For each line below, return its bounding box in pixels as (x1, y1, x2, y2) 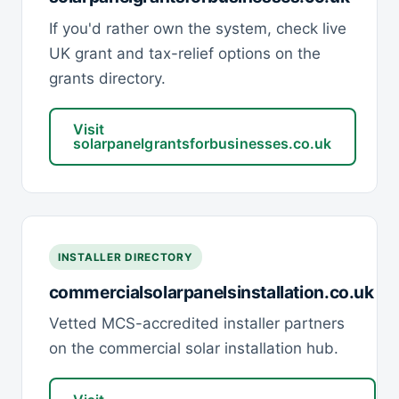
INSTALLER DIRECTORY (57, 250, 193, 264)
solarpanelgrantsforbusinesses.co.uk (72, 134, 332, 153)
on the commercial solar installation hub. (48, 339, 338, 358)
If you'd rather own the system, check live (48, 19, 346, 37)
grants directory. (48, 69, 166, 87)
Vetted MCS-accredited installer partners (48, 314, 345, 333)
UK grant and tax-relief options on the (48, 44, 321, 62)
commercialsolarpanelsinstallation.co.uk (48, 281, 374, 303)
